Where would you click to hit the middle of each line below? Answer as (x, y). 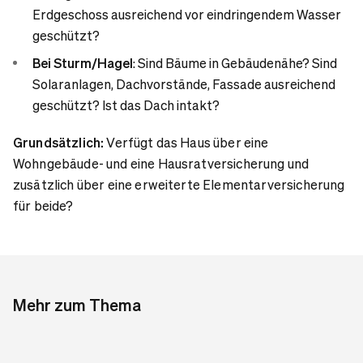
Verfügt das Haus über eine (186, 143)
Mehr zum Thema (77, 305)
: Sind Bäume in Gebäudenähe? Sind (235, 63)
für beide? (43, 206)
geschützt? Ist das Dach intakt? (126, 105)
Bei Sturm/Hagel (83, 63)
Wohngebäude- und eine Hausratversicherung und (161, 164)
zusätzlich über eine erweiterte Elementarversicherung (179, 185)
